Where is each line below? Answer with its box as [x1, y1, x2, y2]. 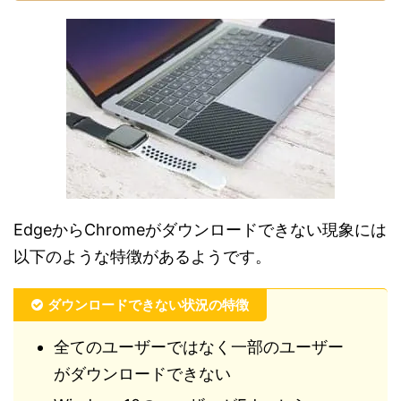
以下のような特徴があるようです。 [13, 246, 271, 266]
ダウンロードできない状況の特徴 [47, 295, 249, 313]
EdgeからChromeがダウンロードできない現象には [13, 219, 387, 239]
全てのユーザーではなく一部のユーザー [54, 337, 344, 356]
